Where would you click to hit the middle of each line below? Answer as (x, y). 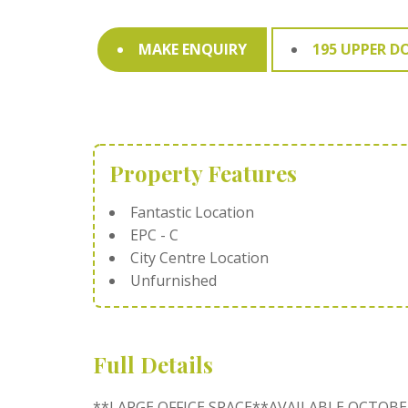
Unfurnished (173, 280)
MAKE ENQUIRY (193, 49)
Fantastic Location (192, 212)
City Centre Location (199, 258)
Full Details (153, 364)
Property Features (203, 173)
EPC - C (154, 235)
